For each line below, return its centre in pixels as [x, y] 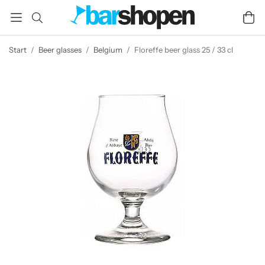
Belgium [108, 50]
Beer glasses [60, 50]
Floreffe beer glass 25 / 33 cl [184, 50]
